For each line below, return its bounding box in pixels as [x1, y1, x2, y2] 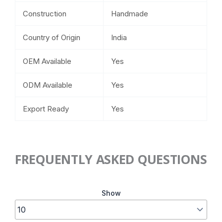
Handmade [111, 8, 148, 18]
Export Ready [23, 104, 69, 113]
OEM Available [23, 56, 71, 66]
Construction [23, 8, 66, 18]
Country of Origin [23, 32, 80, 42]
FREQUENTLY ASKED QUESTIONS [15, 151, 207, 168]
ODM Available [23, 80, 72, 90]
